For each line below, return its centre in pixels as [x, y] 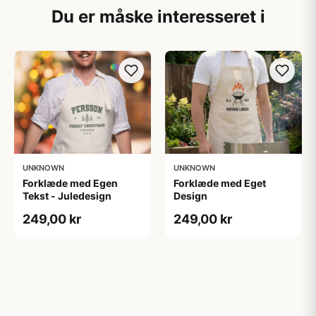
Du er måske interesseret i [158, 17]
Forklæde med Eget [220, 183]
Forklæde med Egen [70, 183]
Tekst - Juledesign [67, 195]
